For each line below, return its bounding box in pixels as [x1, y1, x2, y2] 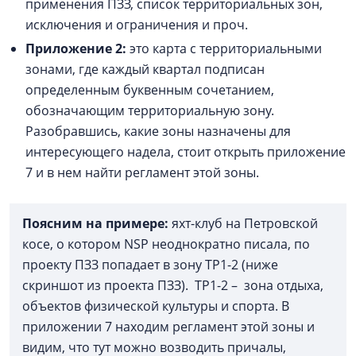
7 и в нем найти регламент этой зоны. [25, 164, 262, 182]
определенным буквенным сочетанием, [25, 81, 274, 99]
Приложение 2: [25, 40, 130, 58]
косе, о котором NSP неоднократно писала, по [22, 235, 310, 253]
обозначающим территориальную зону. [25, 102, 274, 120]
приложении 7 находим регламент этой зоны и [22, 318, 315, 336]
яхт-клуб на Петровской [172, 215, 318, 233]
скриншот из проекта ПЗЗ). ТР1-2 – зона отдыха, [22, 277, 327, 295]
